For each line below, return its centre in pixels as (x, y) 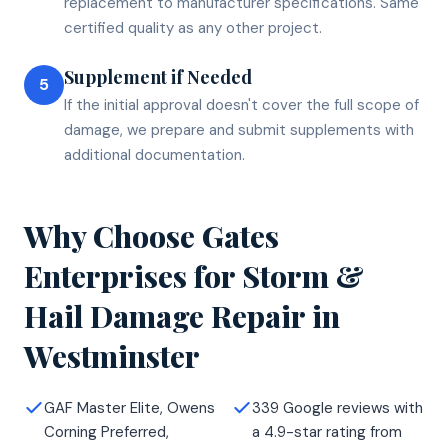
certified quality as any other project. (193, 27)
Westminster (112, 355)
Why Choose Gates (151, 235)
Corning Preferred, (106, 431)
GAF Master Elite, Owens (129, 407)
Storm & (303, 275)
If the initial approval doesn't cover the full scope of (241, 104)
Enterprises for (133, 275)
